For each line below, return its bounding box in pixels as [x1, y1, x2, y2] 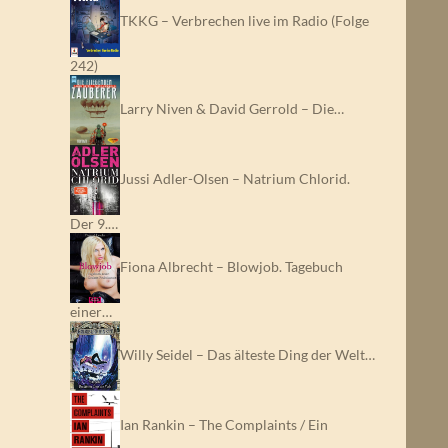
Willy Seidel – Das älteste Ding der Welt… [120, 345, 375, 363]
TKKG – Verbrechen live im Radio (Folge [120, 11, 369, 29]
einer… [70, 303, 112, 320]
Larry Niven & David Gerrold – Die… [120, 99, 344, 117]
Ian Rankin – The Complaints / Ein [120, 415, 328, 433]
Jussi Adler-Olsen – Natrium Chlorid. [120, 169, 350, 187]
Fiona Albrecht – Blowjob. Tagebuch [120, 257, 343, 275]
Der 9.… [70, 215, 118, 232]
